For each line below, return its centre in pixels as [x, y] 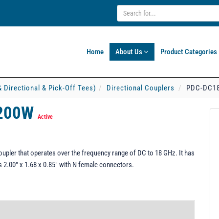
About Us [130, 52]
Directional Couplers [141, 88]
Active [45, 117]
